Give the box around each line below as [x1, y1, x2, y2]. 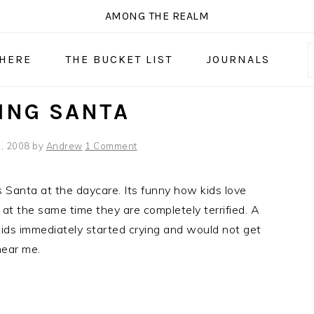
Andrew [46, 140, 83, 151]
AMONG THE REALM [104, 9, 210, 22]
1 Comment [85, 140, 137, 151]
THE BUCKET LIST [64, 53, 172, 66]
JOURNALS [205, 53, 270, 66]
